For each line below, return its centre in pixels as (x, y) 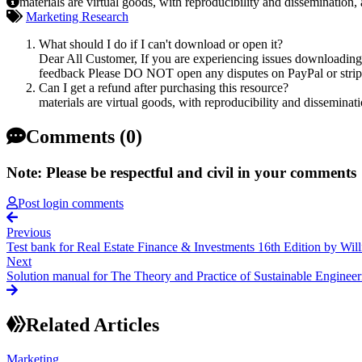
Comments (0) (84, 136)
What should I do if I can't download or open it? (161, 44)
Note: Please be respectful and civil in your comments (181, 172)
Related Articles (93, 325)
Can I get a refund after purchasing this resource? (164, 87)
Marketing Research (77, 16)
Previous (29, 233)
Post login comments (71, 204)
